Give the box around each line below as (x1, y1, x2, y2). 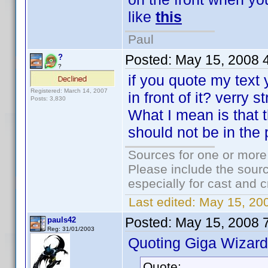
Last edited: (125, 195, 199, 209)
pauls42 (47, 215, 76, 224)
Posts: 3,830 (31, 95, 66, 102)
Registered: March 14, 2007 (31, 87, 108, 94)
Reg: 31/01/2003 (47, 226, 95, 232)
